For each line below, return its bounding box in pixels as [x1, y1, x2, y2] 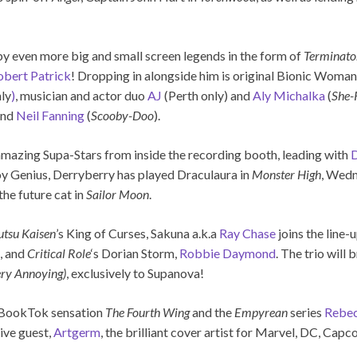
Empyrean [234, 304, 288, 320]
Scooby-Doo [91, 107, 154, 123]
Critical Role [27, 245, 91, 261]
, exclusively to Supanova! [66, 265, 204, 280]
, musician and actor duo [15, 87, 147, 103]
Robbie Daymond [179, 245, 276, 261]
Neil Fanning [16, 107, 84, 123]
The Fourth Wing [105, 304, 190, 320]
